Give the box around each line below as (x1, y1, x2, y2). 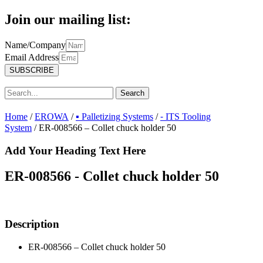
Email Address (5, 52, 59, 62)
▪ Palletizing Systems (76, 111, 153, 122)
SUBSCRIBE (9, 65, 54, 75)
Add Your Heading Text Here (5, 144, 146, 157)
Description (5, 218, 59, 231)
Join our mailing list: (5, 11, 131, 27)
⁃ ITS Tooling (160, 111, 211, 122)
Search (120, 88, 144, 97)
